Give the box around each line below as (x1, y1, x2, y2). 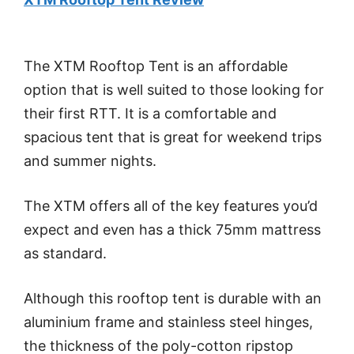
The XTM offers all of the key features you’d (24, 198, 318, 215)
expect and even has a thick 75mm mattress (24, 221, 321, 239)
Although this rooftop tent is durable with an (24, 290, 322, 307)
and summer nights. (24, 153, 156, 170)
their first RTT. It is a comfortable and (24, 105, 277, 122)
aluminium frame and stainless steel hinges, (24, 314, 313, 331)
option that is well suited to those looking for (24, 81, 324, 99)
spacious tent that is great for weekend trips (24, 129, 322, 146)
